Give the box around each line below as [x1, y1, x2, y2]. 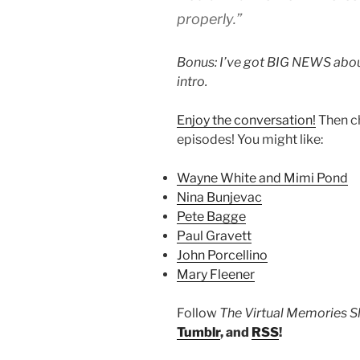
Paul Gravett [177, 228, 252, 244]
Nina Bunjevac [177, 190, 262, 206]
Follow [177, 305, 219, 321]
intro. [177, 74, 207, 90]
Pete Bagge [177, 209, 246, 225]
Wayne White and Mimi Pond [177, 170, 348, 186]
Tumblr [177, 325, 220, 341]
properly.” [177, 10, 242, 28]
